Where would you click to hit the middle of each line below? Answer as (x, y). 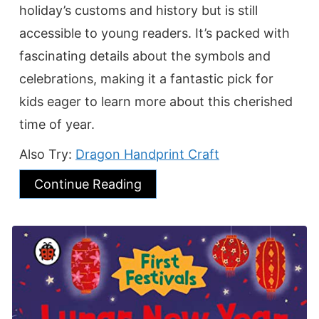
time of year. (57, 124)
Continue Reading (88, 184)
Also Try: (47, 154)
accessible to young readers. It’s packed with (155, 33)
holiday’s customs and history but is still (138, 10)
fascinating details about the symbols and (145, 56)
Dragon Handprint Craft (147, 154)
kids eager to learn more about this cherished (156, 101)
